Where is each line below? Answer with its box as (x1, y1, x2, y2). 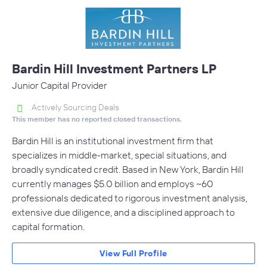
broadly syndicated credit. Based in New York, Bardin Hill (12, 163, 244, 176)
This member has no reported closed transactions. (12, 114, 182, 124)
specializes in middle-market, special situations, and (12, 149, 226, 162)
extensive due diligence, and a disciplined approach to (12, 206, 235, 219)
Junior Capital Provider (12, 79, 107, 92)
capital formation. (12, 221, 85, 233)
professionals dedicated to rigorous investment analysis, (12, 192, 247, 204)
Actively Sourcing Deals (32, 102, 119, 113)
